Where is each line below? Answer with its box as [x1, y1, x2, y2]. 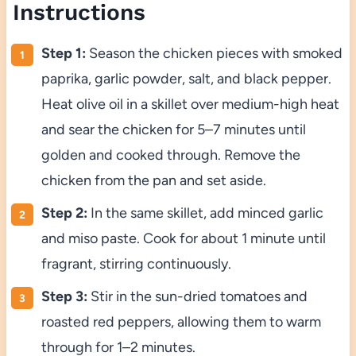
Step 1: [41, 44, 86, 62]
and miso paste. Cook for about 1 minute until [41, 229, 326, 247]
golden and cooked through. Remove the [41, 145, 300, 164]
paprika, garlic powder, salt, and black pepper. [41, 69, 331, 87]
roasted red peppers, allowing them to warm [41, 312, 321, 331]
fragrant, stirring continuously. [41, 254, 231, 273]
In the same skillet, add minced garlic [87, 203, 323, 222]
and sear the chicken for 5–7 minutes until [41, 120, 306, 138]
